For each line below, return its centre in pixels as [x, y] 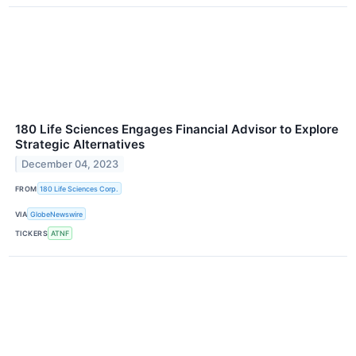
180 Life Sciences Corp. [79, 188]
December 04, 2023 [70, 164]
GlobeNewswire [57, 214]
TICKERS [32, 234]
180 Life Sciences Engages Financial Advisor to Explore [177, 130]
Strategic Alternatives [80, 145]
